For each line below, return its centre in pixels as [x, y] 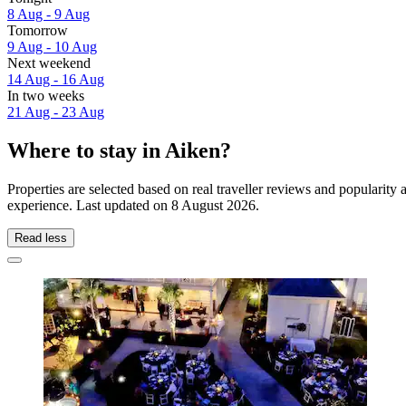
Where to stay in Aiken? [119, 150]
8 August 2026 [213, 205]
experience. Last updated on [89, 205]
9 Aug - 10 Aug [52, 46]
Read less [41, 237]
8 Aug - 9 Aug [48, 14]
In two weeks [46, 95]
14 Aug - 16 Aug [56, 79]
